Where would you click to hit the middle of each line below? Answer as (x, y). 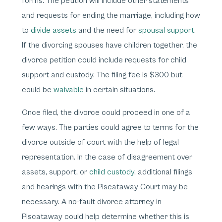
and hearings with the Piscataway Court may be (105, 187)
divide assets (54, 30)
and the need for (107, 30)
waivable (69, 90)
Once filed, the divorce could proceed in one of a (106, 112)
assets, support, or (55, 172)
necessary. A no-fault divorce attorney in (92, 202)
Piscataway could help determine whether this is (106, 217)
